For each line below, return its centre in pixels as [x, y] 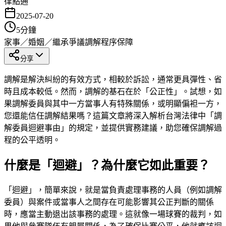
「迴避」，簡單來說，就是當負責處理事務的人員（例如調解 [113, 190]
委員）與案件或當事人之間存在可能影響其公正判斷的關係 [109, 202]
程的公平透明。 [32, 140]
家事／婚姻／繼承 [36, 42]
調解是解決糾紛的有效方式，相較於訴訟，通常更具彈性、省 [113, 79]
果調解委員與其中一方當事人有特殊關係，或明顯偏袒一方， [113, 103]
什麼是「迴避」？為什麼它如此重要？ [107, 165]
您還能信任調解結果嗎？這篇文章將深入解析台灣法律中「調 [113, 116]
